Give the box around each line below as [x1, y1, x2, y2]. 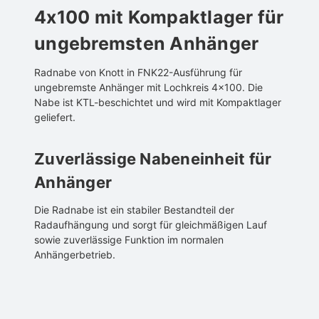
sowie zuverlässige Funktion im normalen [34, 233, 224, 246]
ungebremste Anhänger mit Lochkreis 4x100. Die [34, 80, 263, 93]
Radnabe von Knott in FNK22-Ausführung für [34, 66, 242, 78]
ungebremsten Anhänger [34, 32, 259, 54]
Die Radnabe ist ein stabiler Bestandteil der [34, 203, 234, 216]
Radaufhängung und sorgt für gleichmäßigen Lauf [34, 218, 267, 231]
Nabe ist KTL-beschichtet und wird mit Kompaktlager [34, 95, 281, 108]
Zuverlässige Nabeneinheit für [34, 149, 272, 168]
